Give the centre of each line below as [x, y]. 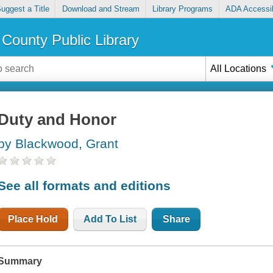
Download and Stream [101, 9]
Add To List [110, 219]
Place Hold [33, 219]
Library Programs [183, 9]
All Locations [239, 68]
